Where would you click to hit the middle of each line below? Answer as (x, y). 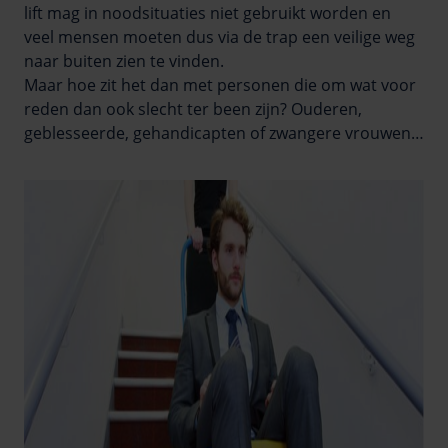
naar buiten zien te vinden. (124, 60)
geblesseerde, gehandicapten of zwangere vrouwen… (224, 132)
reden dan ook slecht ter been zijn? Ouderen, (193, 108)
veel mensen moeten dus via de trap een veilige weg (219, 36)
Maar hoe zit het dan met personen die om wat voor (220, 84)
